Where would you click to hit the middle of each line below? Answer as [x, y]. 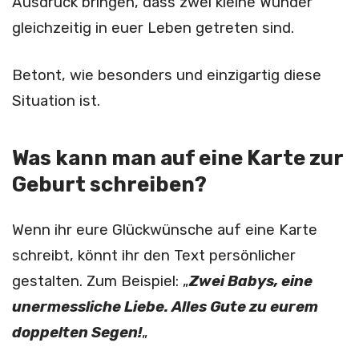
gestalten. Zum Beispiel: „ [101, 281]
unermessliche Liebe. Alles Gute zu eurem [165, 307]
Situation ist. [56, 101]
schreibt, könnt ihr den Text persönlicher [154, 255]
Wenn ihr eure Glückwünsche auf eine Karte [165, 230]
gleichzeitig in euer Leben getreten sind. [153, 28]
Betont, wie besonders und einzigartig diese [167, 76]
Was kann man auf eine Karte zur [177, 157]
